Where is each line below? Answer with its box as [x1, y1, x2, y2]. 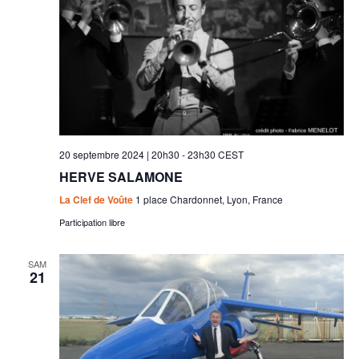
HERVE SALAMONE [58, 167, 183, 187]
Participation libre [58, 216, 125, 229]
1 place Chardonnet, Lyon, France [135, 192, 283, 207]
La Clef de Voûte [58, 192, 135, 208]
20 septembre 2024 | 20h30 [58, 147, 179, 162]
